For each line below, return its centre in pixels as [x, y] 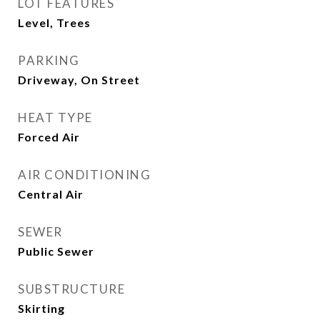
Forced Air [49, 137]
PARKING [49, 61]
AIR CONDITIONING [84, 175]
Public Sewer [56, 251]
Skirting [41, 309]
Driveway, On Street [79, 80]
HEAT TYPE [55, 118]
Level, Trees [54, 23]
